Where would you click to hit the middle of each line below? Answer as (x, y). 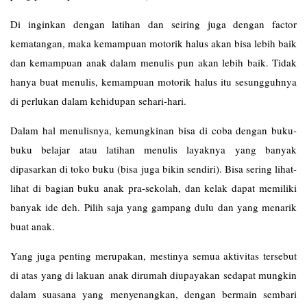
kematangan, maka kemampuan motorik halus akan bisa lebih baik (153, 43)
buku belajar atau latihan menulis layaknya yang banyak (153, 149)
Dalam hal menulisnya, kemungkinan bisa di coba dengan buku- (153, 130)
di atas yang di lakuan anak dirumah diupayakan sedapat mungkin (153, 275)
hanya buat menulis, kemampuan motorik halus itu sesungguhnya (153, 82)
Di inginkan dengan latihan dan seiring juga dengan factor (153, 24)
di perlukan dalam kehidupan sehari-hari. (98, 101)
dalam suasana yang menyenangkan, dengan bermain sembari (153, 294)
